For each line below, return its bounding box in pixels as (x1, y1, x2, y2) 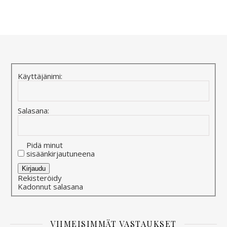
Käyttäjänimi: (18, 71, 63, 82)
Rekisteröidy (18, 173, 62, 183)
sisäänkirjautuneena (26, 148, 95, 159)
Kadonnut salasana (18, 181, 84, 192)
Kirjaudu (22, 165, 46, 173)
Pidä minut (26, 140, 63, 150)
